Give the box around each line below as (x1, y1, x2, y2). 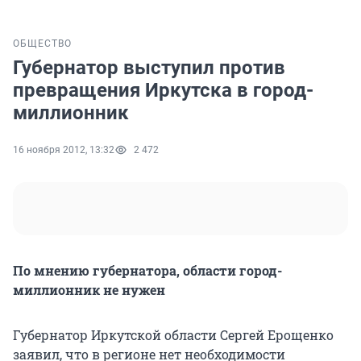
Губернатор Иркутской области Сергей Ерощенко (13, 326, 334, 344)
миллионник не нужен (13, 281, 165, 299)
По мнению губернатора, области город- (13, 262, 282, 280)
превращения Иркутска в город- (13, 79, 313, 102)
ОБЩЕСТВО (13, 38, 72, 50)
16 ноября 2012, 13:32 (13, 144, 114, 156)
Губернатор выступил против (13, 56, 285, 80)
